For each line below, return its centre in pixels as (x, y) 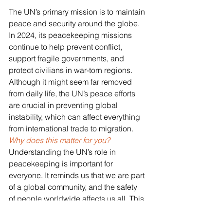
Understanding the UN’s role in (63, 152)
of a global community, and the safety (74, 187)
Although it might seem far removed (71, 82)
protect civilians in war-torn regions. (72, 70)
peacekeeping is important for (62, 163)
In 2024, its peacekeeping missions (71, 35)
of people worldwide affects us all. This (77, 198)
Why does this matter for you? (60, 140)
